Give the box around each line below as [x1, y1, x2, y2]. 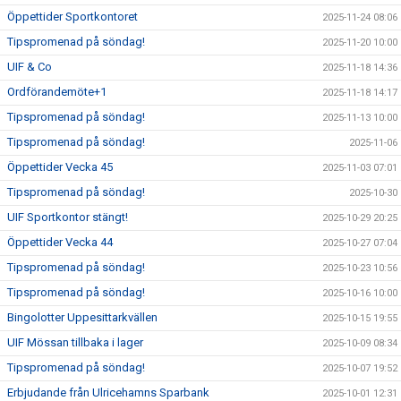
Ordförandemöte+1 [7, 85, 107, 98]
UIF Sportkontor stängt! [7, 210, 128, 224]
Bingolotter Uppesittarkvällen [7, 311, 158, 324]
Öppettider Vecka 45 [7, 160, 113, 174]
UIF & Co [7, 60, 52, 73]
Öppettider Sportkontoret [7, 10, 138, 23]
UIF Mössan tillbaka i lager [7, 336, 143, 349]
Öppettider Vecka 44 [7, 235, 113, 249]
